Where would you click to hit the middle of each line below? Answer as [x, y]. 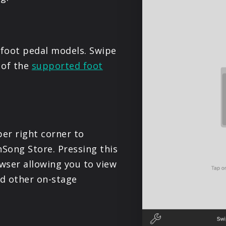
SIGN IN [113, 78]
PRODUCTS [113, 17]
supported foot [67, 66]
